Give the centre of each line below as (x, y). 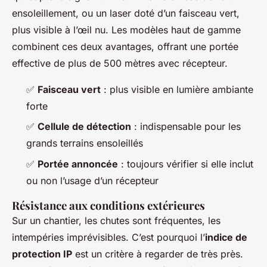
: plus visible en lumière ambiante (177, 89)
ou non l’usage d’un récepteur (92, 180)
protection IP (42, 254)
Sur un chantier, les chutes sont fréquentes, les (116, 220)
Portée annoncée (78, 164)
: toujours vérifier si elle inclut (186, 164)
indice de (226, 237)
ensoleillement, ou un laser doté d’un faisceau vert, (126, 13)
